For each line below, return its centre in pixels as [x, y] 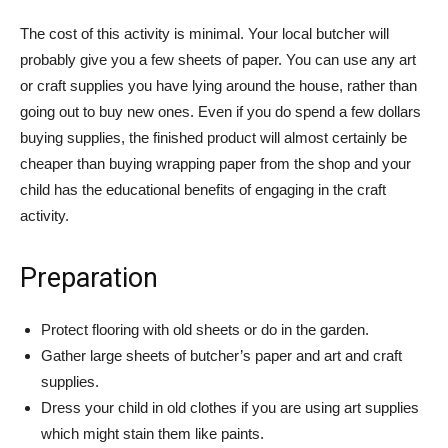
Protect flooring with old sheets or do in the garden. [205, 329]
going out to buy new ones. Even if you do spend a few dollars [220, 111]
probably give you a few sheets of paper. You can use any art [218, 59]
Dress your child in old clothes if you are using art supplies [230, 407]
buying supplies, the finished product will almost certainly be [213, 137]
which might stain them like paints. [152, 433]
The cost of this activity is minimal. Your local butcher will [204, 33]
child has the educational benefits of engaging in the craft [203, 189]
